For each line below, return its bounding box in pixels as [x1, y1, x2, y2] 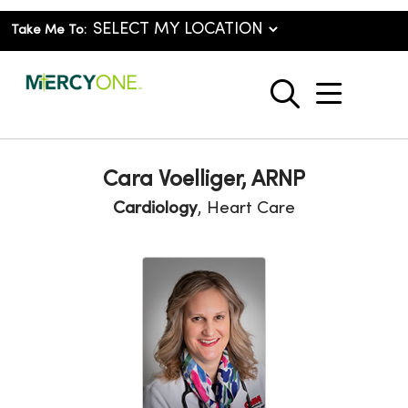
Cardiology [113, 200, 198, 217]
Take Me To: [11, 25, 87, 36]
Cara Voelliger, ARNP [103, 170, 305, 190]
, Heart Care [198, 200, 295, 217]
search [283, 89, 372, 117]
